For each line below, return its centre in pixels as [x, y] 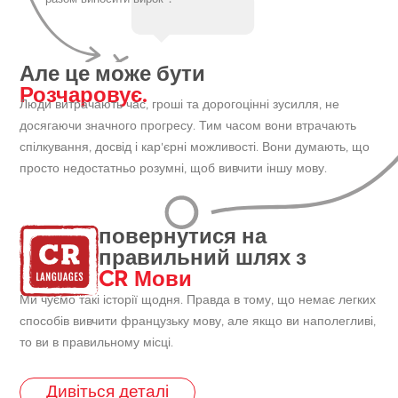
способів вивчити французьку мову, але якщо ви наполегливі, [198, 322]
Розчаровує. [84, 94]
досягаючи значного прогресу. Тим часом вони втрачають [188, 126]
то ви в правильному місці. [97, 343]
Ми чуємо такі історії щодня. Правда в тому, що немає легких [198, 301]
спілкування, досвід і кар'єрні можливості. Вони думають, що [195, 147]
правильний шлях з [203, 257]
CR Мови [146, 278]
